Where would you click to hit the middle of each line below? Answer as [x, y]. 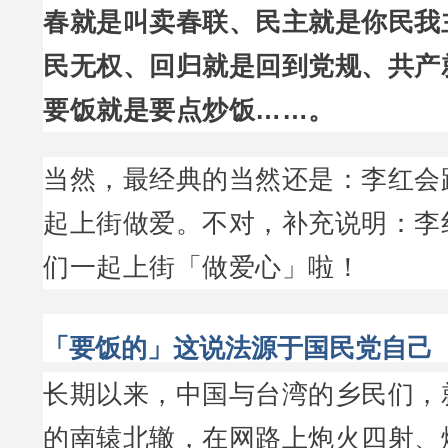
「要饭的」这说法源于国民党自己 [238, 348]
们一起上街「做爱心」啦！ [202, 267]
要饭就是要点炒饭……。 [189, 110]
